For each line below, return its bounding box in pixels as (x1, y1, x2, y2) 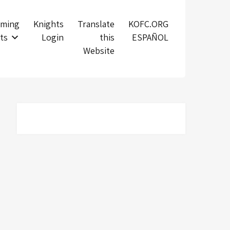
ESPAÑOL (131, 31, 168, 43)
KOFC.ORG (128, 17, 168, 30)
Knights (33, 17, 64, 30)
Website (83, 44, 114, 56)
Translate (77, 17, 114, 30)
